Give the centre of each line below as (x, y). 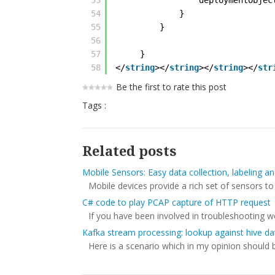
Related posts (130, 151)
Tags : (95, 105)
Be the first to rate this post (172, 87)
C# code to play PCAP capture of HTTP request (177, 202)
